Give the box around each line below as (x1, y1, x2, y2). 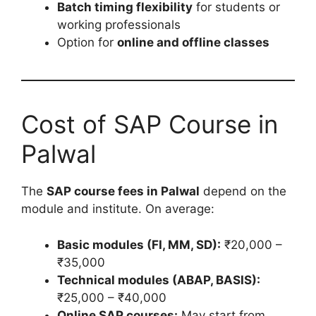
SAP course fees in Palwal (47, 184, 200, 199)
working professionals (57, 18, 181, 32)
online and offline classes (117, 35, 269, 50)
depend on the (200, 184, 286, 199)
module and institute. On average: (21, 202, 214, 217)
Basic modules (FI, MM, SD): (57, 237, 221, 252)
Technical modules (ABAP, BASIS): (57, 272, 260, 287)
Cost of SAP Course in (21, 109, 278, 140)
